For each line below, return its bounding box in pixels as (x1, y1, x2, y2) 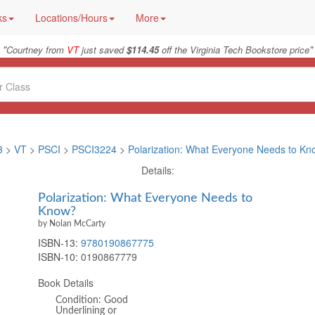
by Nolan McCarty (38, 219, 105, 228)
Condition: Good (56, 295, 128, 305)
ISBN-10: (38, 250, 78, 264)
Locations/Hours (35, 11, 108, 25)
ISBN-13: (38, 236, 81, 250)
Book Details (38, 276, 94, 290)
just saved (78, 43, 127, 56)
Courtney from (6, 43, 67, 56)
